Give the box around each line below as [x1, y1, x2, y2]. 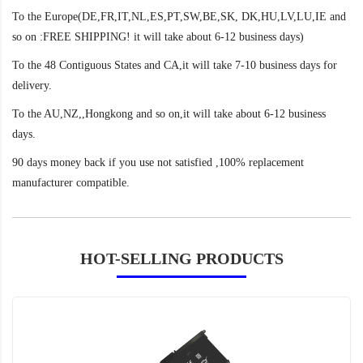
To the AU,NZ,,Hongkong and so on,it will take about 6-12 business [12, 108, 326, 121]
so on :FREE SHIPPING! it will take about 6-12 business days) [12, 31, 304, 44]
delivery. [12, 79, 52, 92]
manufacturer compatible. [12, 177, 130, 190]
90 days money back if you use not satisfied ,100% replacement [12, 156, 304, 169]
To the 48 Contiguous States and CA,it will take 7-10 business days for [12, 59, 337, 72]
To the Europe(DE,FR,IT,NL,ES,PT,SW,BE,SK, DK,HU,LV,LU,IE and [12, 11, 346, 23]
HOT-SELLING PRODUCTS [79, 250, 284, 268]
